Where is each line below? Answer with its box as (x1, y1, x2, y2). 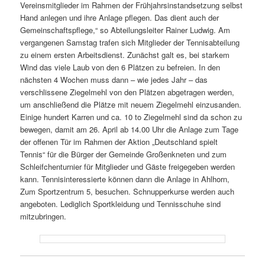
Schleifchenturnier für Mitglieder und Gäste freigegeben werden (20, 161, 235, 173)
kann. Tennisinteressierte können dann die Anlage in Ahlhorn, (20, 173, 230, 185)
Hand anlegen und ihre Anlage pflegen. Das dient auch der (20, 12, 219, 24)
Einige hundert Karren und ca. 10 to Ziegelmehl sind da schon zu (20, 111, 243, 123)
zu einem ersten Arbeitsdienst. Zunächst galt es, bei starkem (20, 49, 230, 61)
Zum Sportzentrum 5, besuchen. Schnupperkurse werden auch (20, 186, 235, 198)
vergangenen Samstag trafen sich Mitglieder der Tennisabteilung (20, 37, 240, 49)
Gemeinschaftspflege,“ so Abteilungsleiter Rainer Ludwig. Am (20, 24, 231, 36)
